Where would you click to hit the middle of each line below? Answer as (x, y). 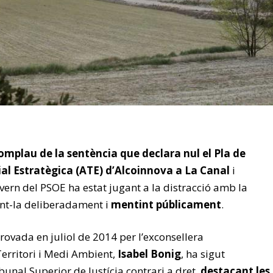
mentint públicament (166, 204)
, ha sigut (203, 254)
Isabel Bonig (149, 254)
